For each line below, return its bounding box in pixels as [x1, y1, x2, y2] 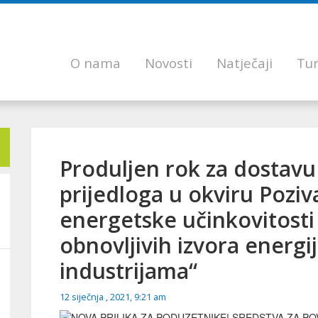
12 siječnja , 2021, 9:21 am [60, 291, 166, 303]
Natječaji [216, 53, 273, 72]
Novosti [145, 53, 192, 72]
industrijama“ [60, 256, 197, 285]
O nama [70, 53, 121, 72]
